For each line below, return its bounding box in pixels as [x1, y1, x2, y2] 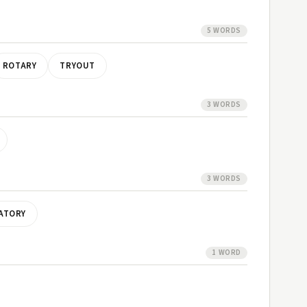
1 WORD [212, 247, 241, 258]
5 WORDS [206, 25, 241, 36]
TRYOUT [60, 60, 96, 72]
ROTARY [2, 60, 37, 72]
